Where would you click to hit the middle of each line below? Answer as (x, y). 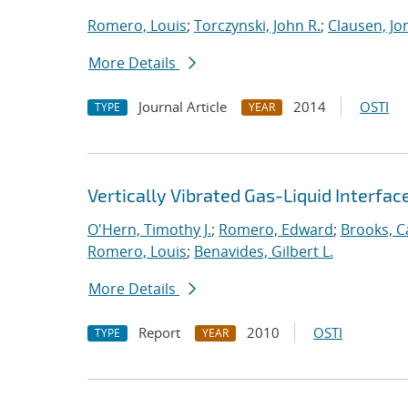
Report (159, 332)
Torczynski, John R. (257, 25)
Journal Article (183, 107)
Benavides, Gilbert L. (264, 251)
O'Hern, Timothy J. (149, 229)
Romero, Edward (276, 229)
